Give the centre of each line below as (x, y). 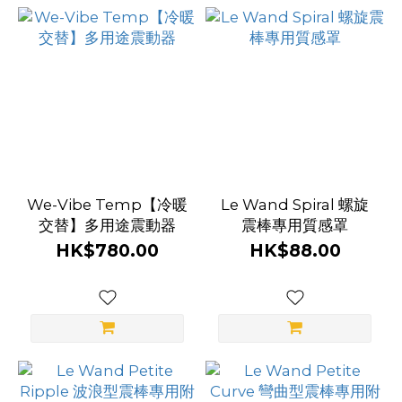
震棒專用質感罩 (295, 225)
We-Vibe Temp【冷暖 (107, 205)
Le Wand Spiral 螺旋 (295, 205)
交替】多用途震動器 (107, 225)
